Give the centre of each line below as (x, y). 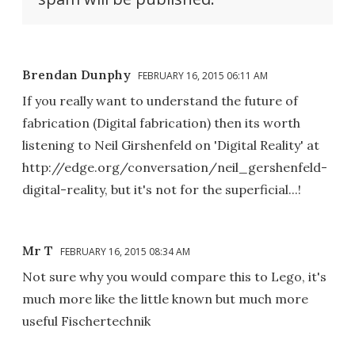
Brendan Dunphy (76, 75)
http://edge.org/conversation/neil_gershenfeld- (175, 168)
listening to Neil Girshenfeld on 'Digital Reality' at (171, 145)
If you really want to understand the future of (160, 101)
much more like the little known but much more (165, 299)
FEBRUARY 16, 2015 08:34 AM (125, 252)
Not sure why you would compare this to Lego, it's (174, 277)
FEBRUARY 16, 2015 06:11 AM (203, 76)
